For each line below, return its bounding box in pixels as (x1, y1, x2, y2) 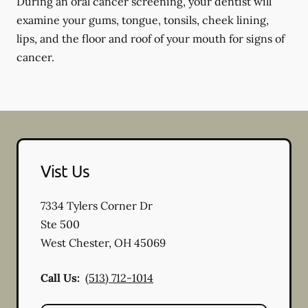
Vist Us (41, 161, 89, 181)
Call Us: (41, 271, 80, 285)
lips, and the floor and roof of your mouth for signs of (16, 32, 285, 45)
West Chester (41, 236, 109, 250)
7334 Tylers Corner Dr (41, 199, 153, 212)
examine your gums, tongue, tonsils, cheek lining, (16, 13, 269, 27)
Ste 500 (41, 217, 80, 231)
